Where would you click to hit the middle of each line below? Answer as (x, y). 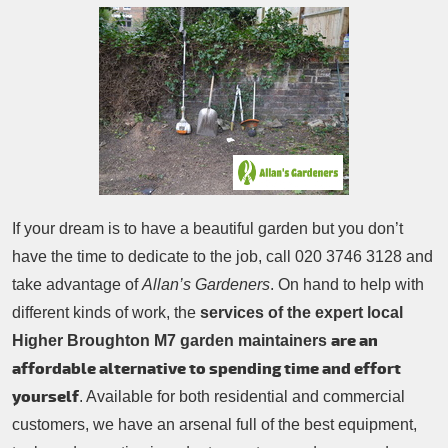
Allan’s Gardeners (206, 285)
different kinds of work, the (106, 313)
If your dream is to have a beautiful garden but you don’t (207, 229)
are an (354, 341)
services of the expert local (301, 313)
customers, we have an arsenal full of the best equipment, (214, 425)
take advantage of (77, 285)
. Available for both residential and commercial (242, 397)
